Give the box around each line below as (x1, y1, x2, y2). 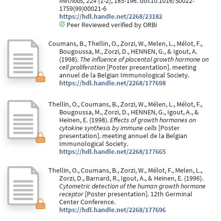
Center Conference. (59, 198, 115, 207)
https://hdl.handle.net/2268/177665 (59, 147, 166, 156)
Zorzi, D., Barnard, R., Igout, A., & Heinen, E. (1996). (59, 174, 203, 183)
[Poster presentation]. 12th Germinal (83, 190, 192, 199)
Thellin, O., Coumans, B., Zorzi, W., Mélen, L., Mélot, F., (48, 100, 202, 109)
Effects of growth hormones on (110, 116, 196, 125)
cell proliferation (59, 63, 105, 72)
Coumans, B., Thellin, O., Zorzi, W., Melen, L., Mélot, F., (48, 39, 202, 48)
